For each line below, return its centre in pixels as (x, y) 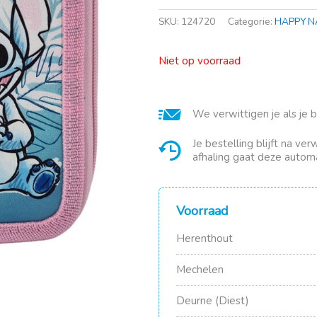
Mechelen (200, 269)
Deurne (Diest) (213, 300)
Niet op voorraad (200, 60)
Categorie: (251, 21)
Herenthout (204, 238)
